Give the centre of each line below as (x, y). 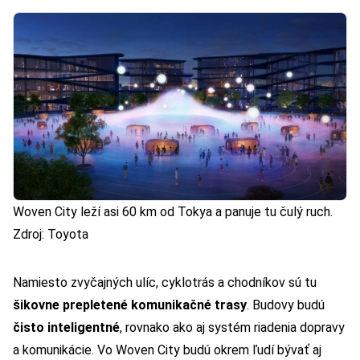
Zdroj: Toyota (51, 235)
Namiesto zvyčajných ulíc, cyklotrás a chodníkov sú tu (165, 283)
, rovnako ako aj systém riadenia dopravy (232, 328)
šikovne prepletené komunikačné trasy (130, 305)
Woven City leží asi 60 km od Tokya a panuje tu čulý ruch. (173, 212)
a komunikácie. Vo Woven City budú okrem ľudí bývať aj (167, 350)
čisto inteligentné (66, 328)
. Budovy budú (286, 305)
